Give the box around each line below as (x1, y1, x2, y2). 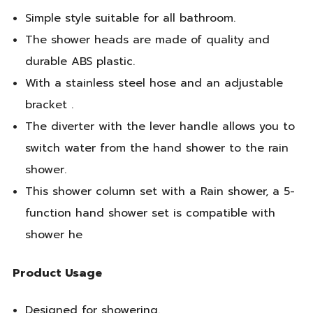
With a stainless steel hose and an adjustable (24, 75, 283, 92)
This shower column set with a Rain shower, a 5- (24, 183, 295, 201)
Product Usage (13, 264, 102, 282)
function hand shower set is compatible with (24, 205, 275, 222)
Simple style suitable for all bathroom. (24, 10, 235, 27)
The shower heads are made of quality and (24, 31, 270, 49)
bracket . (24, 96, 73, 114)
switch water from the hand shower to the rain (24, 140, 289, 157)
